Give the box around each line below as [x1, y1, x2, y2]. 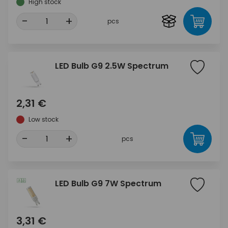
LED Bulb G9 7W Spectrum [55, 178, 161, 189]
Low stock [28, 115, 59, 124]
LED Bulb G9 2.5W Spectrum [55, 60, 168, 72]
